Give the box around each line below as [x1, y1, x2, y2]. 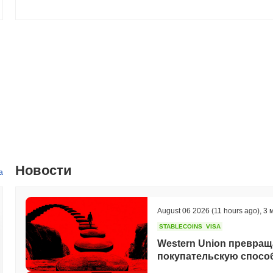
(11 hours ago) [210, 206, 260, 215]
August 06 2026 [157, 206, 210, 215]
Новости [15, 162, 72, 178]
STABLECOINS [159, 222, 202, 230]
